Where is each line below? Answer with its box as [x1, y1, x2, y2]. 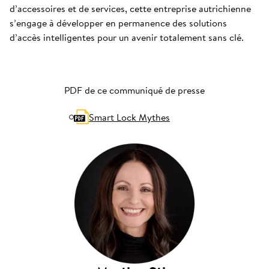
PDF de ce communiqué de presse [64, 83, 205, 97]
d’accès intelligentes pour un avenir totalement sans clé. [10, 30, 244, 44]
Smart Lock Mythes [89, 109, 170, 124]
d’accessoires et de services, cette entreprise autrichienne [10, 1, 251, 16]
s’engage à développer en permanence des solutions [10, 16, 227, 30]
